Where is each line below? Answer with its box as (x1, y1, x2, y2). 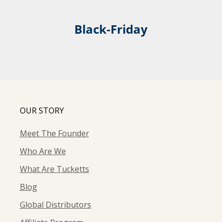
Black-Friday (74, 21, 148, 38)
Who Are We (19, 146, 66, 157)
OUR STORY (19, 105, 64, 116)
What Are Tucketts (19, 164, 89, 175)
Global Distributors (19, 199, 91, 211)
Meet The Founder (19, 128, 89, 139)
